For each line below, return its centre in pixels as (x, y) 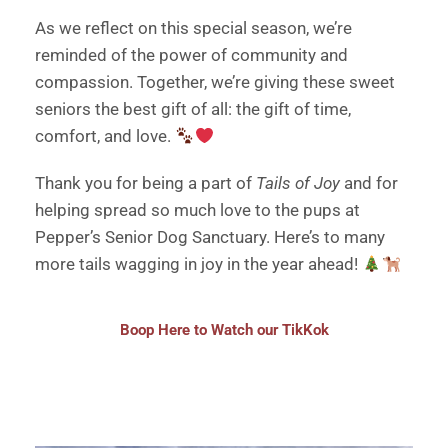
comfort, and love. (105, 136)
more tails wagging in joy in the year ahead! (198, 264)
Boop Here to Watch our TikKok (224, 330)
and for (369, 183)
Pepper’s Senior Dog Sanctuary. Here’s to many (210, 237)
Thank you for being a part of (145, 183)
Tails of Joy (298, 183)
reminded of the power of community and (191, 55)
